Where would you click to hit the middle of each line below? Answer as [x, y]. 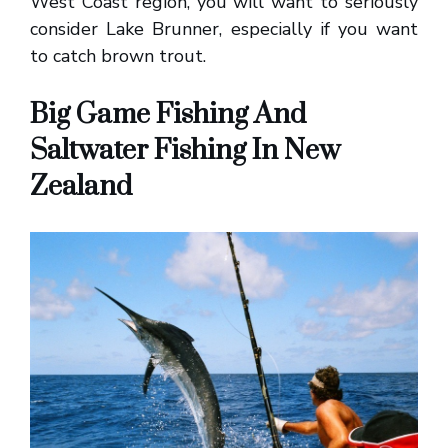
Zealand [81, 187]
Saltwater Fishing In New [185, 151]
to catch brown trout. [118, 56]
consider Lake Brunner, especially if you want [224, 29]
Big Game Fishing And [168, 115]
